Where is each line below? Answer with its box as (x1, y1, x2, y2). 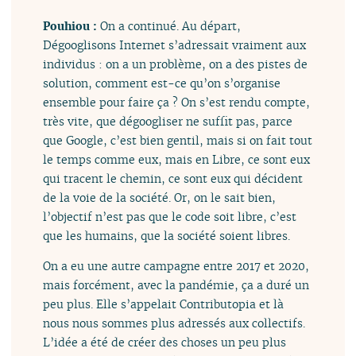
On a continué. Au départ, (100, 18, 242, 34)
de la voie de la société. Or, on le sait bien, (43, 190, 277, 206)
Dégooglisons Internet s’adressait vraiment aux (43, 37, 307, 53)
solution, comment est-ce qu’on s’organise (43, 75, 281, 91)
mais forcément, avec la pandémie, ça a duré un (43, 277, 310, 293)
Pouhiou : (43, 18, 101, 34)
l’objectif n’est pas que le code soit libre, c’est (43, 209, 297, 225)
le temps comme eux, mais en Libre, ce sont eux (43, 152, 311, 168)
